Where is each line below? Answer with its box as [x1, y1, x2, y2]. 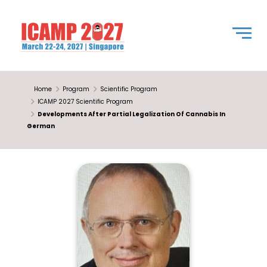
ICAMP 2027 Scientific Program [38, 97, 133, 106]
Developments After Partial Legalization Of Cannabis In [38, 110, 226, 119]
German [27, 122, 55, 131]
